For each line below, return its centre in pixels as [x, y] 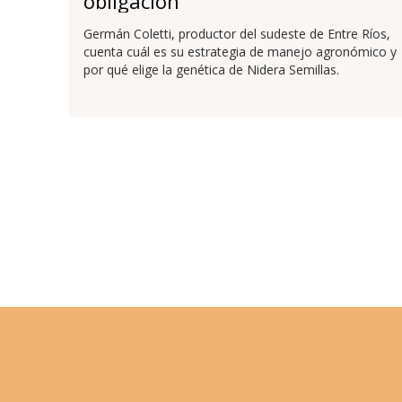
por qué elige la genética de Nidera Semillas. [211, 69]
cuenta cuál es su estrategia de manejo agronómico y [240, 51]
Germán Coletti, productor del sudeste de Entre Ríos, [236, 33]
